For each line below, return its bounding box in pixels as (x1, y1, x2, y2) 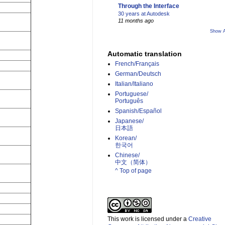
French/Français (115, 60, 159, 68)
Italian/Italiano (115, 80, 153, 88)
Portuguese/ (115, 90, 148, 98)
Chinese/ (115, 152, 140, 159)
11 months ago (118, 18, 154, 24)
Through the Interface (118, 3, 179, 10)
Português (115, 97, 143, 105)
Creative (188, 215, 211, 223)
